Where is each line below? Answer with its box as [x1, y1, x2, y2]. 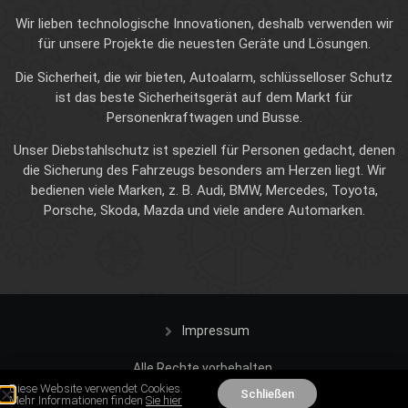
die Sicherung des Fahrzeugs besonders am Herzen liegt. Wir [22, 162, 386, 179]
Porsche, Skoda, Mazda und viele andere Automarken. [43, 202, 365, 219]
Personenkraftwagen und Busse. [106, 108, 302, 126]
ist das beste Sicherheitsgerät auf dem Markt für [56, 88, 352, 106]
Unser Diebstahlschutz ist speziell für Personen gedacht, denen [13, 142, 395, 159]
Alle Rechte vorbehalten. [133, 361, 275, 375]
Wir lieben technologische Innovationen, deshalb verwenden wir [15, 15, 393, 33]
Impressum [181, 323, 250, 338]
